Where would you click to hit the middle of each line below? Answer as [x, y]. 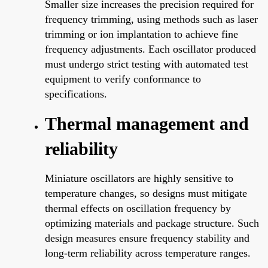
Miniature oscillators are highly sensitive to [139, 178]
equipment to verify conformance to [123, 79]
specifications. [76, 94]
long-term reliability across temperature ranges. [148, 253]
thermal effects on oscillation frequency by [138, 208]
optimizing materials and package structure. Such [152, 223]
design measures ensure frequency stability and [147, 238]
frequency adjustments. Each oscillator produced [150, 49]
